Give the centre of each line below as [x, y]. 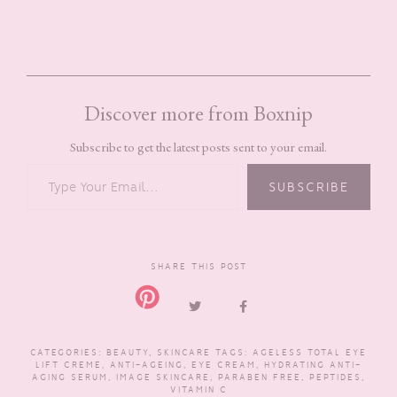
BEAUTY [128, 352]
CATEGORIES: [68, 352]
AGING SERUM [70, 377]
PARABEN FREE [260, 377]
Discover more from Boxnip [198, 113]
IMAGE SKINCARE [163, 377]
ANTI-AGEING [147, 364]
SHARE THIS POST [198, 266]
